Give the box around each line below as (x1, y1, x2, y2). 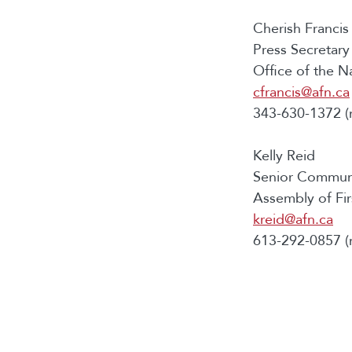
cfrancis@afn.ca (253, 82, 350, 102)
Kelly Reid (253, 145, 315, 166)
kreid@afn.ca (253, 209, 333, 229)
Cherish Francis (253, 18, 349, 38)
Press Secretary (253, 39, 350, 60)
